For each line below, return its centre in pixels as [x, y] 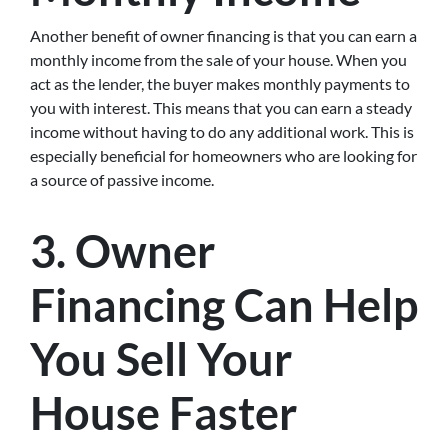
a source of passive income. [122, 179]
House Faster [163, 413]
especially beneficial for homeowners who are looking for [223, 155]
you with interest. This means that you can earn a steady [221, 107]
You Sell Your [161, 359]
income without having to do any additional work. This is [222, 131]
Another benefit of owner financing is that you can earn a [223, 35]
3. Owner [122, 251]
